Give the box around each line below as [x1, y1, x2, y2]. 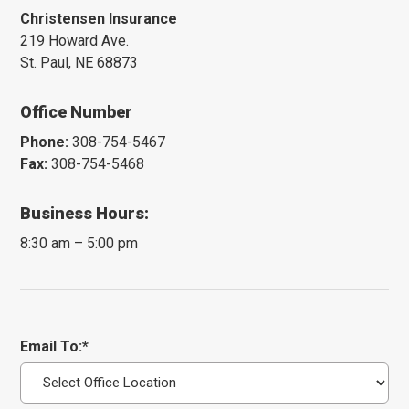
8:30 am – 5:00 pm [20, 234, 139, 252]
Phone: [20, 132, 69, 151]
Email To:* [20, 337, 89, 355]
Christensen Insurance [20, 9, 178, 27]
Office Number [20, 101, 133, 121]
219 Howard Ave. [20, 31, 130, 49]
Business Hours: [20, 203, 150, 223]
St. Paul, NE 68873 [20, 53, 139, 71]
